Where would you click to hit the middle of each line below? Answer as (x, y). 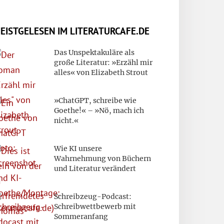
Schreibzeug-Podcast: (93, 196)
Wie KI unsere (78, 148)
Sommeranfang (81, 216)
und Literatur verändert (95, 168)
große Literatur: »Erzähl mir (103, 62)
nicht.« (66, 120)
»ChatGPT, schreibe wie (95, 100)
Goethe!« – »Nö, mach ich (99, 110)
